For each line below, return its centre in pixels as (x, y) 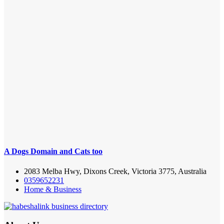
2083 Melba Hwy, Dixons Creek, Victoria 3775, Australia (115, 171)
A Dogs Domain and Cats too (53, 151)
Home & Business (53, 189)
